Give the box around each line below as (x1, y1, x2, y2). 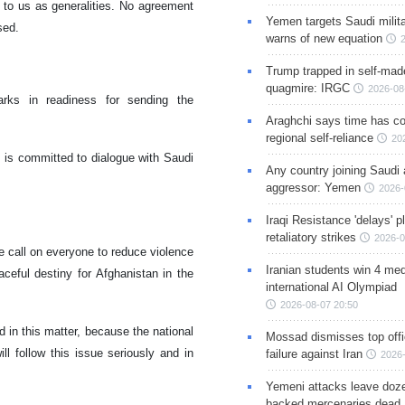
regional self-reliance (265, 130, 373, 145)
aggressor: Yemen (265, 180, 361, 194)
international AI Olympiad (265, 279, 397, 294)
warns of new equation (265, 31, 382, 45)
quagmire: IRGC (265, 80, 350, 95)
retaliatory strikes (265, 230, 356, 244)
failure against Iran (265, 346, 363, 361)
